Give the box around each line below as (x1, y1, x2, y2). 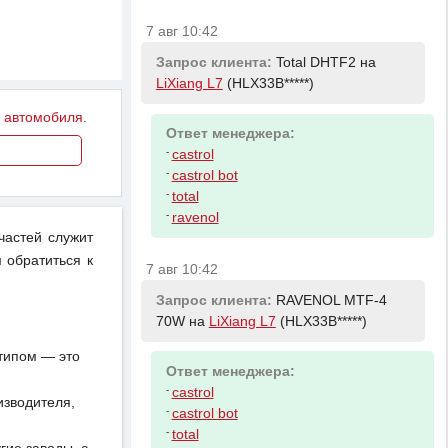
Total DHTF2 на (275, 55, 376, 71)
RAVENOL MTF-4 (275, 292, 387, 308)
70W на (155, 313, 209, 329)
